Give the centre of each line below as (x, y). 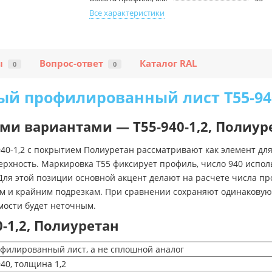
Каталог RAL (168, 64)
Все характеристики (127, 13)
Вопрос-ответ (71, 64)
